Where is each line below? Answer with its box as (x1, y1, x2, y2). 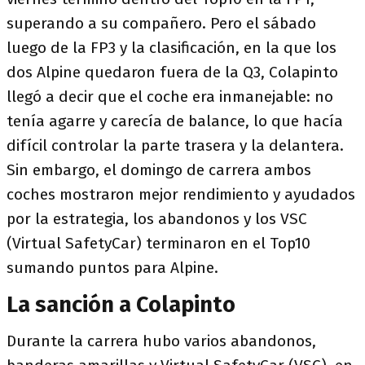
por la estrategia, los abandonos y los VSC (7, 209, 307, 229)
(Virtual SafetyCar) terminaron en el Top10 (7, 234, 310, 253)
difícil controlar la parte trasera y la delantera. (7, 136, 344, 156)
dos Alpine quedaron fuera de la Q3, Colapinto (7, 63, 338, 82)
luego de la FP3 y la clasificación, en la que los (7, 38, 336, 58)
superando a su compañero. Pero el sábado (7, 14, 316, 33)
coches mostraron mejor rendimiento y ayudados (7, 185, 355, 204)
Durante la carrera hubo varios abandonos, (7, 332, 316, 351)
